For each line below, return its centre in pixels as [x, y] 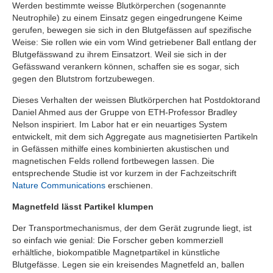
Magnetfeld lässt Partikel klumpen [83, 206]
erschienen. [129, 185]
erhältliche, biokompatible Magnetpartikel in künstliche [116, 252]
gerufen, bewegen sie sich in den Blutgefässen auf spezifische [132, 30]
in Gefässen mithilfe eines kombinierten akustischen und [121, 148]
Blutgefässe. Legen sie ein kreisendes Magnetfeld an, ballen [128, 264]
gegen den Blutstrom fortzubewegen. [83, 78]
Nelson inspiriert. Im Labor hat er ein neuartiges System [120, 124]
